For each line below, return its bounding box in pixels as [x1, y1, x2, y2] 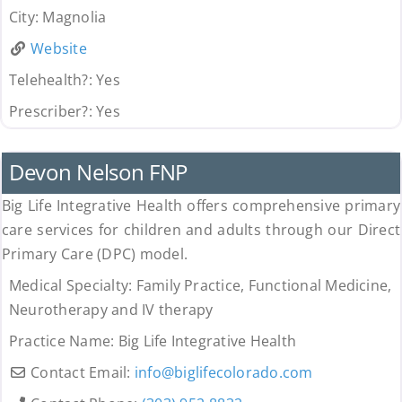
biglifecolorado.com [174, 363, 313, 383]
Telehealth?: [8, 70, 97, 91]
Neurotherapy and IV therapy [8, 300, 214, 320]
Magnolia [42, 7, 107, 28]
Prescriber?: [8, 101, 97, 122]
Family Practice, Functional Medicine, [135, 275, 392, 296]
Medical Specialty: [8, 275, 136, 296]
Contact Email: [31, 363, 135, 383]
